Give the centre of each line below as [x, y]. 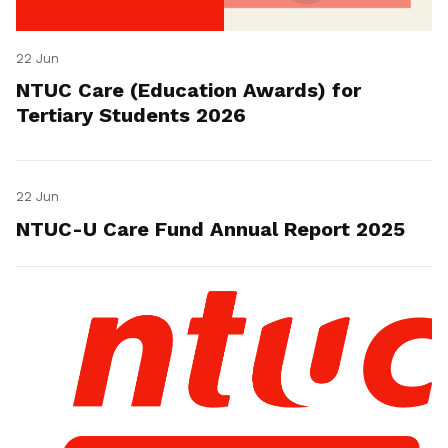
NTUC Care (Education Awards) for [188, 90]
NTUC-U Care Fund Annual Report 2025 [210, 229]
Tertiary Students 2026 [131, 115]
